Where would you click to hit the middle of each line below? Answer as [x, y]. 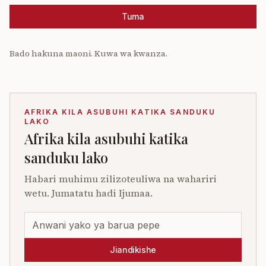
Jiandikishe [133, 250]
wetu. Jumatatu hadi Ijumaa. [88, 193]
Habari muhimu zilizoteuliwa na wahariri [121, 179]
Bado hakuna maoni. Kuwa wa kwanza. [88, 53]
